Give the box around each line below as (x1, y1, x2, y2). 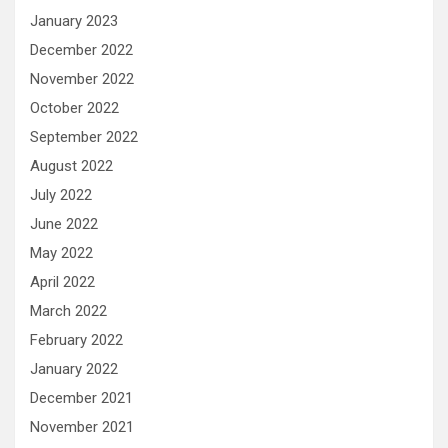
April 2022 (30, 273, 95, 291)
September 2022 (30, 128, 138, 146)
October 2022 (30, 99, 119, 117)
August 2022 (30, 157, 113, 175)
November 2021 (30, 418, 134, 436)
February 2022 (30, 331, 123, 349)
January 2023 (30, 12, 118, 30)
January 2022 (30, 360, 118, 378)
